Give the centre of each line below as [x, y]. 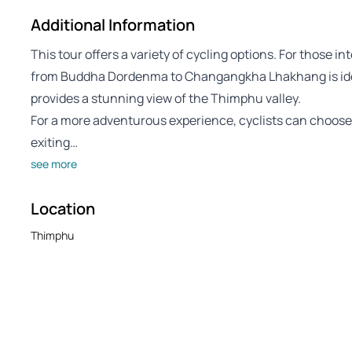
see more [54, 164]
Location [63, 209]
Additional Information [113, 25]
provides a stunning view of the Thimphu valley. [166, 98]
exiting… [54, 142]
